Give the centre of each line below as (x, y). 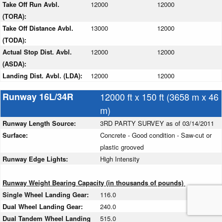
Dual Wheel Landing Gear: (44, 207)
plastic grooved (122, 147)
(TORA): (15, 16)
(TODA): (15, 40)
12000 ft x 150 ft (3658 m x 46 (159, 97)
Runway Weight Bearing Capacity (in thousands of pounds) (94, 183)
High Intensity (120, 159)
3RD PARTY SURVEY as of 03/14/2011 (157, 123)
